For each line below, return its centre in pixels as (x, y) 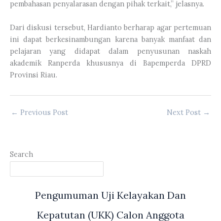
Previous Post (43, 112)
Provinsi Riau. (34, 74)
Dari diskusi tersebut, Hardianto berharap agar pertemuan (110, 27)
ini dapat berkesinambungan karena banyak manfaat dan (110, 39)
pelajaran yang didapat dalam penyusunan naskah (110, 51)
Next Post (185, 112)
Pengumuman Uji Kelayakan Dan (110, 195)
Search (21, 154)
